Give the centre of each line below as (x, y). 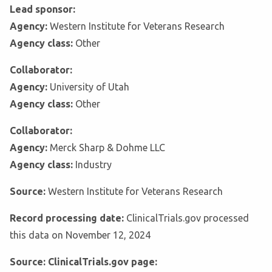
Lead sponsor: (42, 9)
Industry (93, 165)
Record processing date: (68, 218)
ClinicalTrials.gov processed (188, 218)
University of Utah (90, 87)
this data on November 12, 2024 (80, 235)
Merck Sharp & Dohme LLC (107, 148)
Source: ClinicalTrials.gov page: (83, 262)
